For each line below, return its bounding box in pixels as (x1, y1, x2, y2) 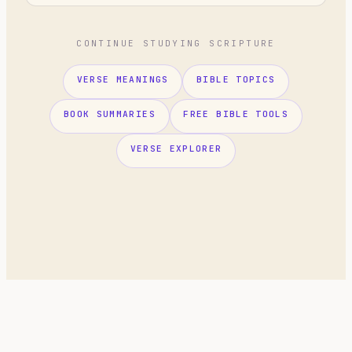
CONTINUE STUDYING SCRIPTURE (76, 38, 276, 49)
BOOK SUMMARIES (64, 108, 156, 119)
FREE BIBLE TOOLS (183, 108, 288, 119)
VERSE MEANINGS (76, 73, 169, 85)
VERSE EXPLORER (130, 142, 222, 154)
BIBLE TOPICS (196, 73, 276, 85)
